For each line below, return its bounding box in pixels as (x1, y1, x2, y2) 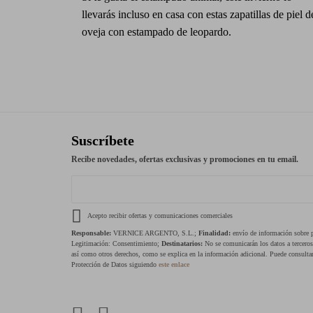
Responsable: (71, 228, 111, 237)
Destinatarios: (161, 239, 203, 247)
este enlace (159, 260, 189, 268)
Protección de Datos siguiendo (71, 260, 159, 268)
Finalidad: (198, 228, 231, 237)
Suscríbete (71, 132, 134, 148)
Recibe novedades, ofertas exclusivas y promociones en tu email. (71, 154, 298, 164)
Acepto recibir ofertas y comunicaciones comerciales (85, 211, 233, 219)
